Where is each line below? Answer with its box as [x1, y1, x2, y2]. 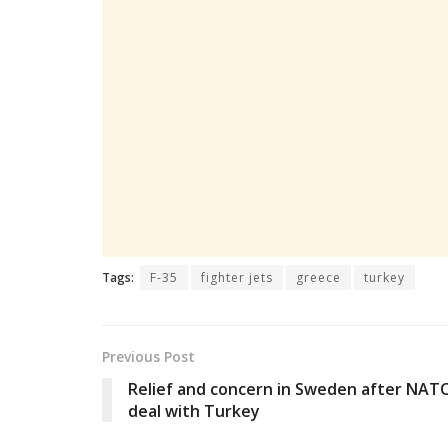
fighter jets [201, 269, 273, 287]
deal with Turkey [128, 400, 260, 423]
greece [296, 269, 341, 287]
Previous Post [102, 347, 195, 367]
